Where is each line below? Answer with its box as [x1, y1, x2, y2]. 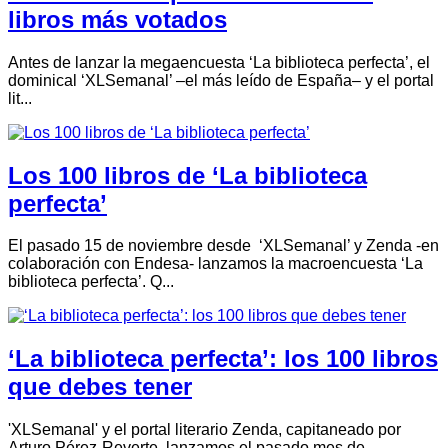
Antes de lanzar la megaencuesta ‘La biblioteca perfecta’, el [8, 53, 430, 71]
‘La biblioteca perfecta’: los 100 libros [8, 345, 438, 373]
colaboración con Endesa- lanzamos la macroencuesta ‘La [8, 255, 423, 273]
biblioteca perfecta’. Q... [8, 273, 174, 291]
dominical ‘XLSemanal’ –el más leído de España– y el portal [8, 71, 434, 89]
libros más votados [8, 5, 227, 33]
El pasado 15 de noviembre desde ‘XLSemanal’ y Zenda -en [8, 237, 439, 255]
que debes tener [8, 373, 192, 401]
